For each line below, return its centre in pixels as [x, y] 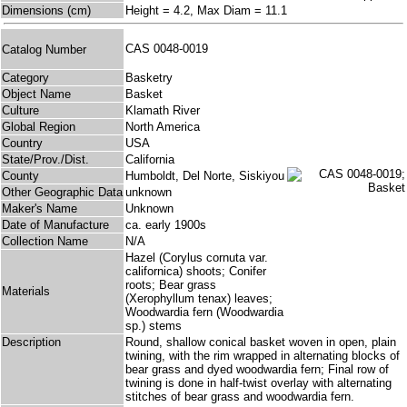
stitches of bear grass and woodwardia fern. [240, 397]
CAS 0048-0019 [170, 49]
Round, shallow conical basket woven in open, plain [261, 342]
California [150, 160]
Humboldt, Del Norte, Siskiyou [205, 176]
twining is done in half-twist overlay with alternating [258, 383]
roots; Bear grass [171, 285]
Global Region [39, 127]
